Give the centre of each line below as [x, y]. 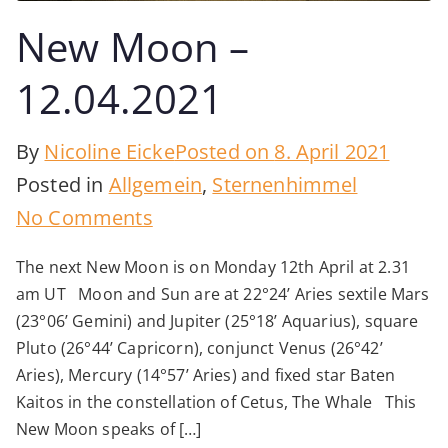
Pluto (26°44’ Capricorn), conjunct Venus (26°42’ [199, 347]
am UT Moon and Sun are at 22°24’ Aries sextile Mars [223, 293]
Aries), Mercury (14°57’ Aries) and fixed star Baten [206, 374]
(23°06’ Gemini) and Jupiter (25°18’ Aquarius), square [217, 320]
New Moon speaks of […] [109, 428]
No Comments [84, 217]
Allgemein [155, 184]
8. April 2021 [332, 151]
